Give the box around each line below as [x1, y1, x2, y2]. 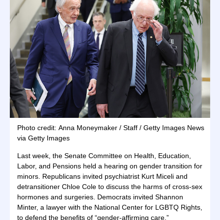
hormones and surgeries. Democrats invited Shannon [17, 193, 183, 201]
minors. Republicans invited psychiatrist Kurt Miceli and [17, 172, 188, 180]
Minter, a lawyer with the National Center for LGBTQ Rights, [17, 203, 202, 211]
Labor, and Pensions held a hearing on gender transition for [17, 162, 202, 170]
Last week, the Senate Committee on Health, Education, [17, 152, 191, 160]
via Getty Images [17, 134, 70, 142]
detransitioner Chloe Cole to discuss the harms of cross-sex [17, 183, 202, 191]
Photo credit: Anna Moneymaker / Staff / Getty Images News [17, 124, 204, 132]
